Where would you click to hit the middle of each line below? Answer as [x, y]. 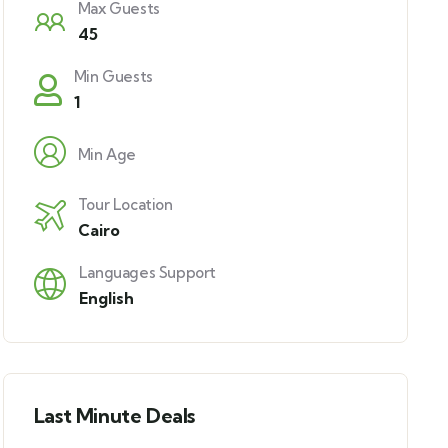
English [106, 297]
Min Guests [113, 76]
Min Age [107, 154]
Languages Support [147, 272]
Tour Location [125, 204]
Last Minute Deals [114, 415]
